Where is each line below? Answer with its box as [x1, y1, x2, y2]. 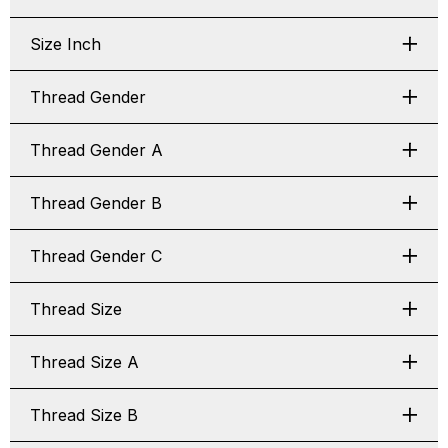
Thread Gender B [30, 193, 162, 213]
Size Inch [30, 34, 101, 54]
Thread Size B [30, 405, 138, 425]
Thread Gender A [30, 140, 163, 160]
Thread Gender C [30, 246, 162, 266]
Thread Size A [30, 352, 139, 372]
